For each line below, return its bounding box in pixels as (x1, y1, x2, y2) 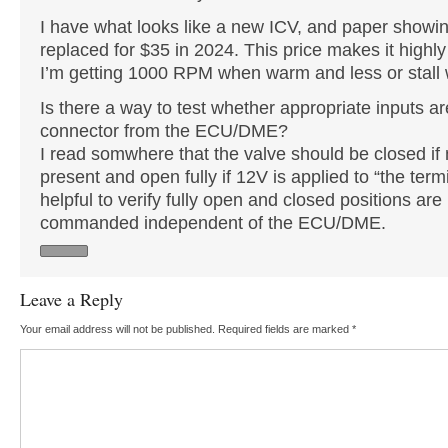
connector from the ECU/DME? (39, 120, 288, 141)
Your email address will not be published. (19, 322, 215, 335)
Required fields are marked (217, 322, 352, 335)
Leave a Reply (19, 286, 123, 311)
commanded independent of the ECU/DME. (39, 212, 386, 233)
